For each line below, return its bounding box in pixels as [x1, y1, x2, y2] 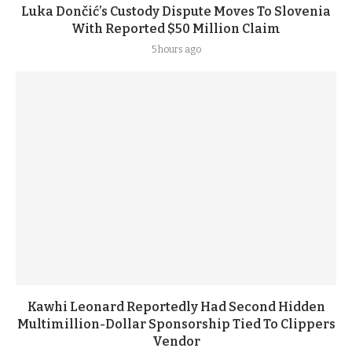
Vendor [152, 333, 200, 349]
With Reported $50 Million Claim [71, 20, 280, 36]
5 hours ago [151, 43, 201, 55]
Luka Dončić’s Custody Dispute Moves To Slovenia [21, 3, 331, 19]
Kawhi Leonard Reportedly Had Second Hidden [27, 299, 325, 314]
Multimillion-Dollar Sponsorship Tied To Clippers [16, 316, 335, 332]
